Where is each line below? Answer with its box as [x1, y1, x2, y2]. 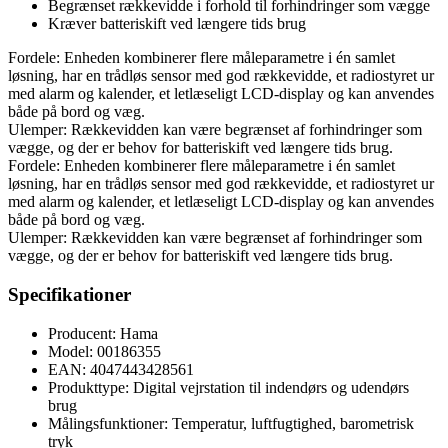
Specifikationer [8, 283, 131, 305]
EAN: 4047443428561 [48, 360, 194, 378]
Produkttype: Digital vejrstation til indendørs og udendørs [48, 378, 409, 396]
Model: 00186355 [48, 342, 161, 360]
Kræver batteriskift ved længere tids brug [48, 15, 306, 33]
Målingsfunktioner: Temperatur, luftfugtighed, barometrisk [48, 414, 414, 432]
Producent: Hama [48, 324, 158, 342]
